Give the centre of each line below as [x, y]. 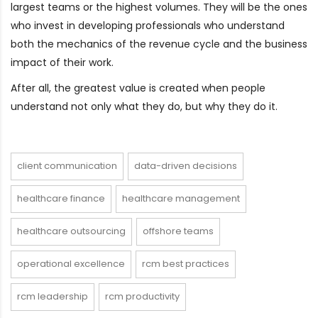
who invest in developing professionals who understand [148, 25]
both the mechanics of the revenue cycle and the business [159, 44]
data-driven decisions [186, 165]
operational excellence [71, 263]
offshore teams [178, 231]
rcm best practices [186, 263]
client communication [67, 165]
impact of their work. [62, 62]
